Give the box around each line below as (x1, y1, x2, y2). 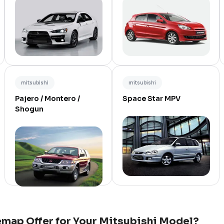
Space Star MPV (122, 94, 180, 103)
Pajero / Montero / (15, 94, 80, 103)
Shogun (15, 104, 43, 113)
